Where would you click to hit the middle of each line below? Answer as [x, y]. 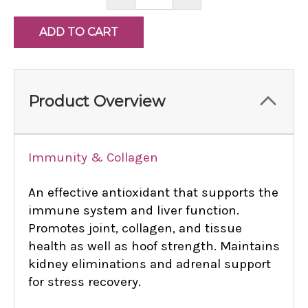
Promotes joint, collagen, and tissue [135, 229]
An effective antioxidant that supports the [153, 193]
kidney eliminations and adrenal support [150, 264]
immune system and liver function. [134, 211]
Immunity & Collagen [93, 158]
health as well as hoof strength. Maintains [154, 246]
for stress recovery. [85, 282]
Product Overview [97, 102]
